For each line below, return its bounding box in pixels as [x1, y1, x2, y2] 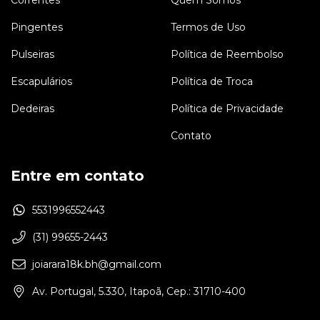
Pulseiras [11, 47, 54, 61]
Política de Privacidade [171, 101, 284, 115]
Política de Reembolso [171, 47, 284, 61]
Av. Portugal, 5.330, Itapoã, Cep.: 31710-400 [32, 284, 246, 298]
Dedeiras [11, 101, 54, 115]
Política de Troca [171, 74, 253, 88]
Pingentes [11, 20, 63, 34]
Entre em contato [11, 166, 144, 184]
